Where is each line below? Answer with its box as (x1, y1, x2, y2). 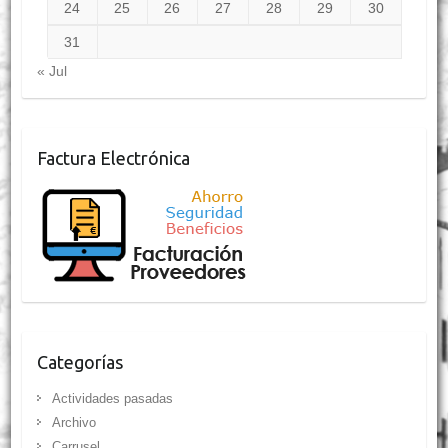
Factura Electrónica (36, 148, 190, 169)
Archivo (51, 415, 96, 431)
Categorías (36, 352, 123, 373)
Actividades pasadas (51, 391, 173, 407)
